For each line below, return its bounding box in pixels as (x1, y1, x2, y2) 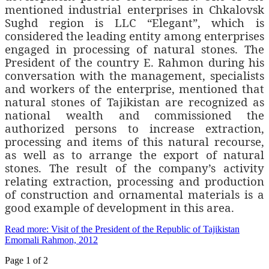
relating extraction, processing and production (5, 174, 264, 189)
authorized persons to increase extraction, (5, 121, 264, 136)
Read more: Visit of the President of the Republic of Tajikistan (5, 224, 240, 235)
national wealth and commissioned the (5, 107, 264, 123)
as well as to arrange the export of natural (5, 147, 264, 163)
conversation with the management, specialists (5, 68, 264, 83)
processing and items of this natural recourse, (5, 134, 264, 150)
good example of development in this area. (5, 200, 234, 216)
